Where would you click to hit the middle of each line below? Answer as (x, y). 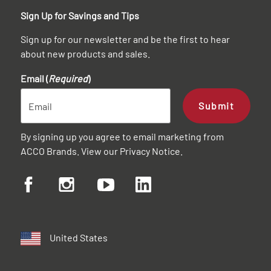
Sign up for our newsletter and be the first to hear (125, 39)
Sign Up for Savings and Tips (80, 16)
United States (79, 237)
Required (68, 79)
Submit (217, 106)
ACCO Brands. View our (70, 151)
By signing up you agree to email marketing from (122, 137)
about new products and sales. (85, 54)
